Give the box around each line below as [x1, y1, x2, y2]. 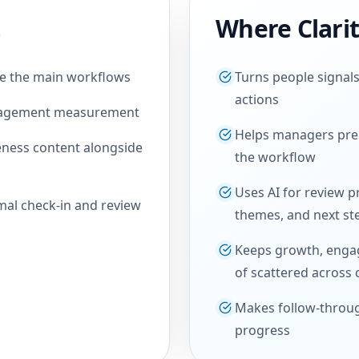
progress [235, 321, 290, 339]
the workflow [235, 148, 316, 166]
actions [235, 91, 279, 108]
